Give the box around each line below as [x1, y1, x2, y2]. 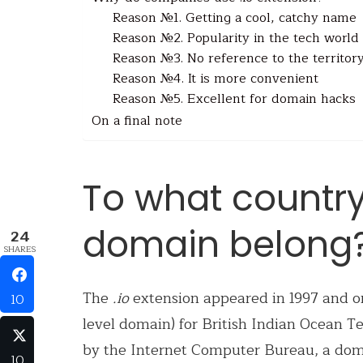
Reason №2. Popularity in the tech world [112, 27, 359, 49]
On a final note [92, 109, 182, 131]
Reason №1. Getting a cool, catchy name [112, 6, 357, 28]
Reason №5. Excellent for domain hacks [112, 88, 356, 109]
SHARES [4, 242, 36, 256]
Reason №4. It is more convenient [112, 67, 318, 89]
